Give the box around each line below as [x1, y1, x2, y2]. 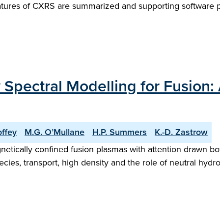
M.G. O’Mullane [25, 126, 84, 138]
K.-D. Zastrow [155, 126, 208, 138]
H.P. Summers [92, 126, 147, 138]
